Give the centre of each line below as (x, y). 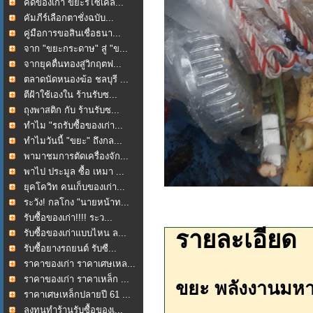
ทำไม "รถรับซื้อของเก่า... (73, 125)
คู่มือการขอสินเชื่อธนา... (72, 33)
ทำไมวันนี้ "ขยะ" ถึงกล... (73, 141)
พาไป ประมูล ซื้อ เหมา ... (74, 172)
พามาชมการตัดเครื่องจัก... (76, 156)
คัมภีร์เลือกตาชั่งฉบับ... (69, 18)
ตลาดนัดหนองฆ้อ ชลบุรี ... (76, 79)
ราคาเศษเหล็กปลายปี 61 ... (77, 294)
